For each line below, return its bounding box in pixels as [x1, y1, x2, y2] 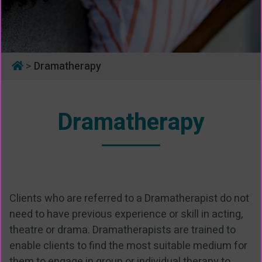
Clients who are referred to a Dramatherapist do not [9, 191, 249, 207]
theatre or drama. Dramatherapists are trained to [9, 222, 236, 239]
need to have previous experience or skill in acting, [9, 206, 243, 223]
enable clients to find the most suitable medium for [9, 238, 247, 254]
